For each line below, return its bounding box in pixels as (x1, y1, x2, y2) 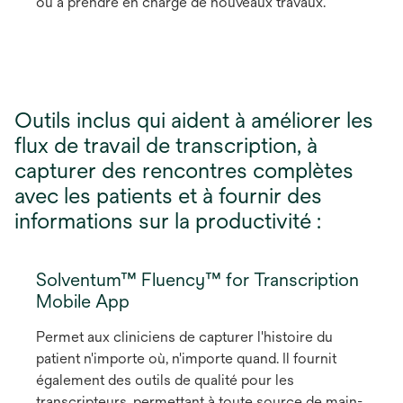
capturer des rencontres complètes (14, 157, 354, 183)
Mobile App (36, 290, 130, 311)
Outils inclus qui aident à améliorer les (14, 106, 373, 132)
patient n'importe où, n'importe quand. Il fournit (36, 349, 336, 367)
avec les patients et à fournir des (14, 182, 322, 208)
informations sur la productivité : (14, 207, 321, 233)
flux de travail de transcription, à (14, 131, 318, 157)
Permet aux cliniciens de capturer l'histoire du (36, 327, 333, 345)
